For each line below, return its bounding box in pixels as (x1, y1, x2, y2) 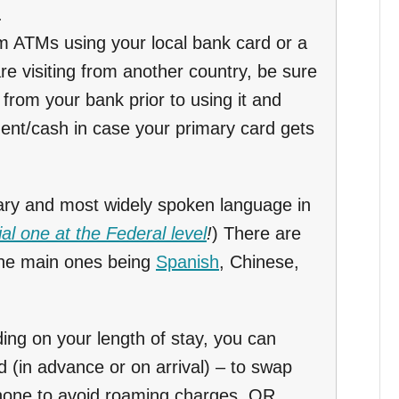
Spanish (156, 251, 219, 272)
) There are (212, 223, 301, 243)
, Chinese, (219, 251, 299, 272)
